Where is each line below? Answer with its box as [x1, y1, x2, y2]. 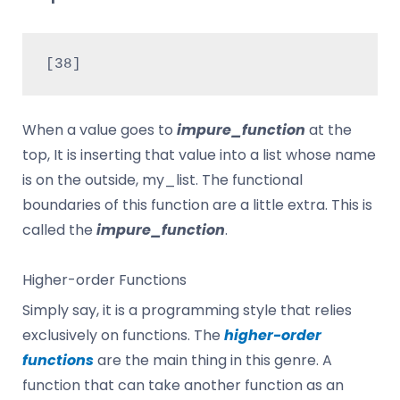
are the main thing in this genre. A [94, 350, 332, 371]
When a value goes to [22, 120, 177, 141]
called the [22, 220, 96, 241]
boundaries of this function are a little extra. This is [22, 195, 372, 216]
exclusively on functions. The [22, 325, 224, 346]
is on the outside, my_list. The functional [22, 170, 303, 191]
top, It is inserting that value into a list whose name [22, 145, 376, 166]
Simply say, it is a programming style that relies [22, 300, 352, 321]
